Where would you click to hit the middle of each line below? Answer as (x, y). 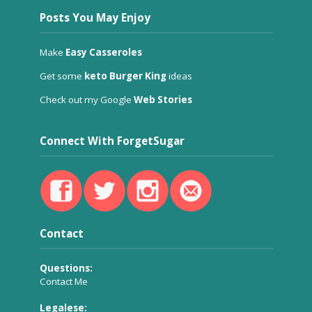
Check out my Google (86, 99)
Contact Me (63, 281)
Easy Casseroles (103, 52)
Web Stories (163, 99)
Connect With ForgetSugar (112, 140)
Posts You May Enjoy (95, 17)
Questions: (66, 268)
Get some (62, 76)
